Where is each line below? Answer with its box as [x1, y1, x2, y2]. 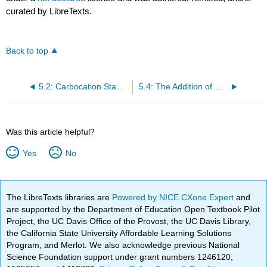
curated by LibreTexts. [6, 6, 92, 17]
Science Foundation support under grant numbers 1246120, [7, 252, 234, 262]
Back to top [6, 46, 49, 56]
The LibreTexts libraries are [7, 193, 113, 202]
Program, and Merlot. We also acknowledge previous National [7, 240, 240, 250]
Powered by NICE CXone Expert [112, 193, 237, 202]
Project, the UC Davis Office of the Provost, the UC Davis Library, [7, 216, 252, 226]
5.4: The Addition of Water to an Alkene [214, 82, 223, 92]
